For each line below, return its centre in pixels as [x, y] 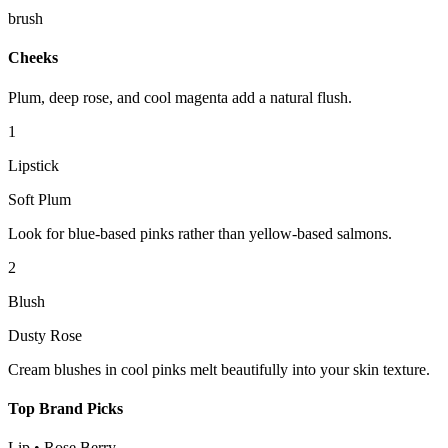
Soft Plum [39, 199]
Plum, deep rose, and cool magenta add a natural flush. [180, 97]
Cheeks [33, 58]
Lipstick [33, 165]
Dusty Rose [45, 335]
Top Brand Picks [65, 408]
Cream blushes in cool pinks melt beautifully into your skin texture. [219, 369]
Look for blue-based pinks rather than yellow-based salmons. [200, 233]
